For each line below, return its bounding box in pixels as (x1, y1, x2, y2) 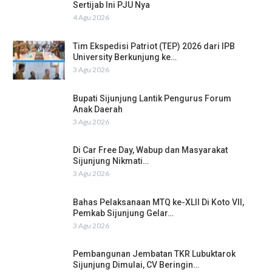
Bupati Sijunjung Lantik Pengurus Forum (73, 93, 231, 103)
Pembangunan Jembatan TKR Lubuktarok (73, 249, 236, 259)
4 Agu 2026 (73, 13, 109, 22)
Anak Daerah (73, 104, 123, 114)
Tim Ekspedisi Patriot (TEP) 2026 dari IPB (73, 41, 235, 51)
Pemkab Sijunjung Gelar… (73, 208, 174, 218)
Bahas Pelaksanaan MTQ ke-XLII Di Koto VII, (73, 197, 244, 207)
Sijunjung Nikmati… (73, 156, 149, 166)
